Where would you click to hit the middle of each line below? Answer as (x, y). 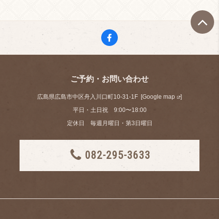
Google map (159, 97)
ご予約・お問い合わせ (109, 79)
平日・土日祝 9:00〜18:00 (109, 110)
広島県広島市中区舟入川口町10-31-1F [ (90, 97)
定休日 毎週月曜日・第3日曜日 (109, 123)
